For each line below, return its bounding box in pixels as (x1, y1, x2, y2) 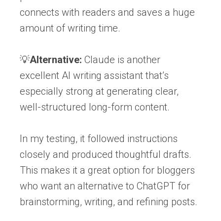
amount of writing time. (20, 22, 120, 34)
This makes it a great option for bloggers (20, 164, 195, 176)
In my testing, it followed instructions (20, 132, 178, 145)
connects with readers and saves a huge (20, 6, 195, 18)
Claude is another (82, 53, 160, 66)
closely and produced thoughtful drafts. (20, 148, 191, 160)
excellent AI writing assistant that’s (20, 69, 169, 81)
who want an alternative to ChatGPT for (20, 180, 190, 192)
